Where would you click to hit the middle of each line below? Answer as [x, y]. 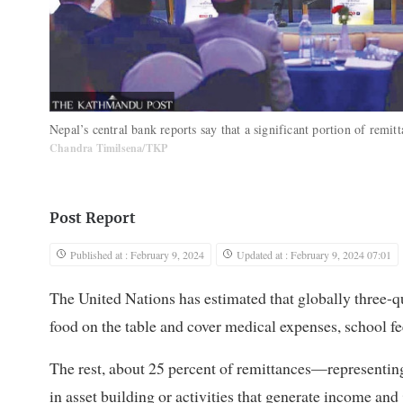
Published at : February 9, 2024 [137, 255]
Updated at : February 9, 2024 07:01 [314, 255]
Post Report [93, 219]
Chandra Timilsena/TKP [109, 148]
